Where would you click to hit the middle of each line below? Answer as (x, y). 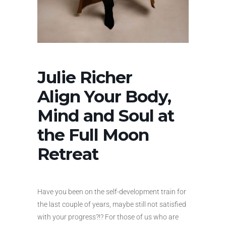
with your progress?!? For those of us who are (108, 217)
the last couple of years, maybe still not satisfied (112, 205)
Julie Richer (85, 77)
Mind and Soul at (106, 116)
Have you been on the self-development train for (112, 192)
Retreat (68, 154)
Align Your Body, (104, 97)
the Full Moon (93, 135)
